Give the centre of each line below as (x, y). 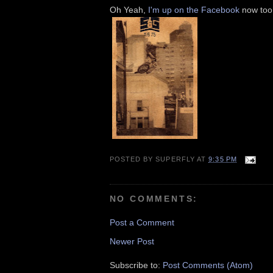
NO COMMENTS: (154, 199)
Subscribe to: (136, 265)
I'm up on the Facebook (193, 9)
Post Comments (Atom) (207, 265)
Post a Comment (142, 223)
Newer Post (132, 241)
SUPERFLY (175, 159)
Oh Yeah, (129, 9)
